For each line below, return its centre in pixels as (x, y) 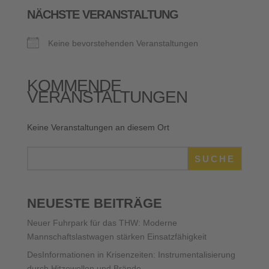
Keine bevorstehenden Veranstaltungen (123, 43)
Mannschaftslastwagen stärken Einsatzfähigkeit (116, 237)
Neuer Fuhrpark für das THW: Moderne (102, 223)
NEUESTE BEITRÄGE (94, 203)
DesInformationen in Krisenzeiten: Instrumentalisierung (131, 255)
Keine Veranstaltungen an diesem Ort (98, 127)
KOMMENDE (74, 86)
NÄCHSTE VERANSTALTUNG (102, 14)
